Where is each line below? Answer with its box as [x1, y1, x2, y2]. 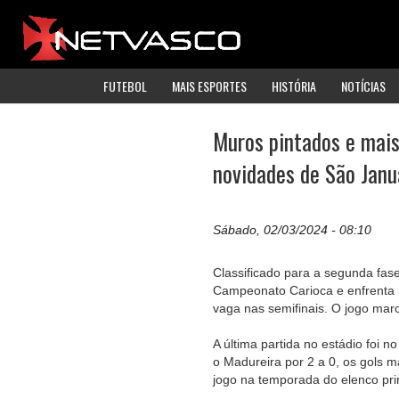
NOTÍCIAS [341, 76, 386, 95]
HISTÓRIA [272, 76, 316, 95]
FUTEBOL [103, 76, 147, 95]
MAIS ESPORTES [172, 76, 247, 95]
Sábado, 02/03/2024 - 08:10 [213, 223, 371, 238]
